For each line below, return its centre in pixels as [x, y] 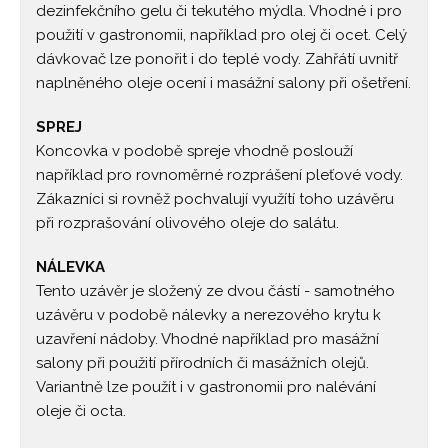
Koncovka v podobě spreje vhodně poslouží [194, 150]
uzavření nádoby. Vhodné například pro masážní [207, 338]
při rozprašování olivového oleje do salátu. [187, 222]
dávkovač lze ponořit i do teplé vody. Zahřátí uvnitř [217, 58]
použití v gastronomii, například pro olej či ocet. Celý [221, 34]
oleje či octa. [81, 410]
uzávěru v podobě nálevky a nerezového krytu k [208, 314]
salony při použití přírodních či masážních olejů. [202, 362]
